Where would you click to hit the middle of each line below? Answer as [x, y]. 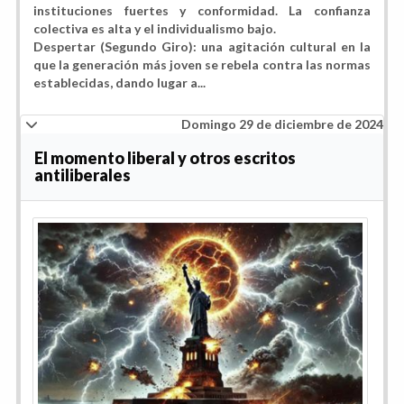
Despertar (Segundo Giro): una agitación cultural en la [202, 46]
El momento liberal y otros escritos [165, 157]
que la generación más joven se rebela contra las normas [202, 64]
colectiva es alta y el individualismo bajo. [155, 28]
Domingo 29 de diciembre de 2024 [282, 124]
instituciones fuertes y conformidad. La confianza [202, 10]
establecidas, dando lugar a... [119, 82]
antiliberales [83, 174]
